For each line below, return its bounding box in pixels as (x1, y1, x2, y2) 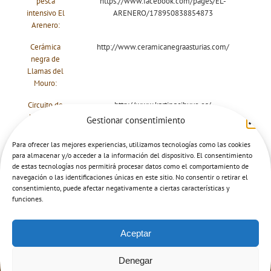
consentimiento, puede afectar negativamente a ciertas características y (12, 183, 230, 192)
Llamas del (27, 66, 64, 77)
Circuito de (28, 100, 63, 111)
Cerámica (30, 42, 60, 53)
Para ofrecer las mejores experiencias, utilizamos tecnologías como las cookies (12, 140, 250, 149)
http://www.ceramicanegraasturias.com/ (96, 42, 229, 53)
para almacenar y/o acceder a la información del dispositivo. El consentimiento (12, 151, 252, 160)
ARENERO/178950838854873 (113, 8, 213, 19)
